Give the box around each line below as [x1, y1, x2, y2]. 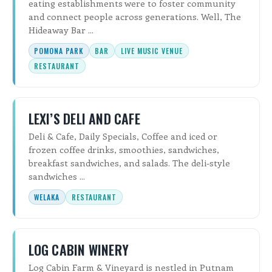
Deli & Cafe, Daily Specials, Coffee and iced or [28, 130, 217, 142]
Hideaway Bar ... [28, 24, 93, 36]
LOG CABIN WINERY [28, 239, 129, 259]
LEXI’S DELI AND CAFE [28, 108, 140, 128]
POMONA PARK [34, 46, 83, 56]
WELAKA [34, 192, 60, 203]
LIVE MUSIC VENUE [120, 46, 183, 56]
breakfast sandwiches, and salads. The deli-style [28, 157, 230, 169]
